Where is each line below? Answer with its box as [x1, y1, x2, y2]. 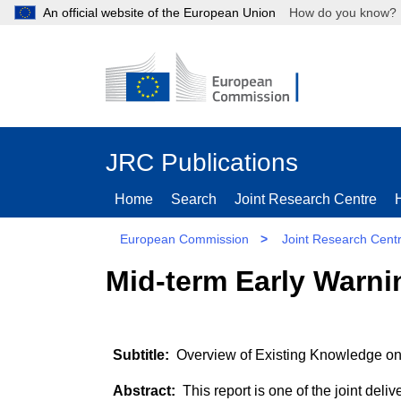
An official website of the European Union [43, 5, 276, 20]
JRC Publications [106, 149, 298, 176]
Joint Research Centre [235, 192, 377, 207]
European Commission [120, 232, 249, 246]
